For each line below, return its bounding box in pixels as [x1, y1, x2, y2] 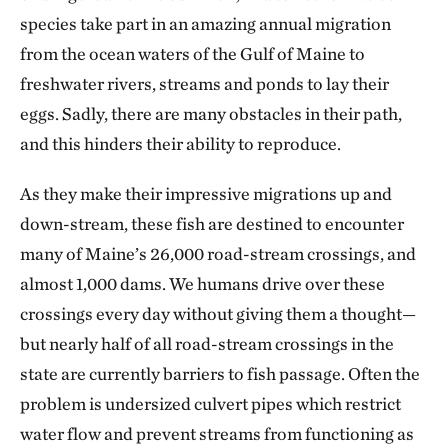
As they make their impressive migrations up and [20, 183, 392, 205]
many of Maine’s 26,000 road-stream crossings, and [20, 243, 416, 265]
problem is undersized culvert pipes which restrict [20, 393, 401, 415]
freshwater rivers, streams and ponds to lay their [20, 73, 389, 95]
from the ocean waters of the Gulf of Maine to [20, 43, 365, 65]
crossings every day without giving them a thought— [20, 303, 416, 325]
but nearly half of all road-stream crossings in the [20, 333, 394, 355]
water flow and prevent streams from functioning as [20, 423, 414, 445]
